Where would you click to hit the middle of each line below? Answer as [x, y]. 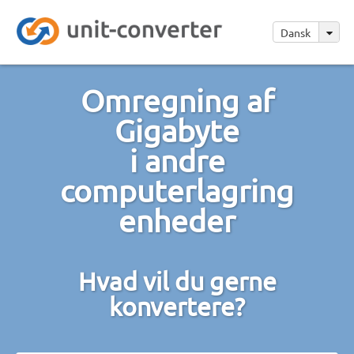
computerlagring [177, 190]
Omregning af [177, 100]
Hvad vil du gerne [177, 281]
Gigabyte [177, 130]
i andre [177, 160]
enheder [177, 220]
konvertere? [177, 306]
